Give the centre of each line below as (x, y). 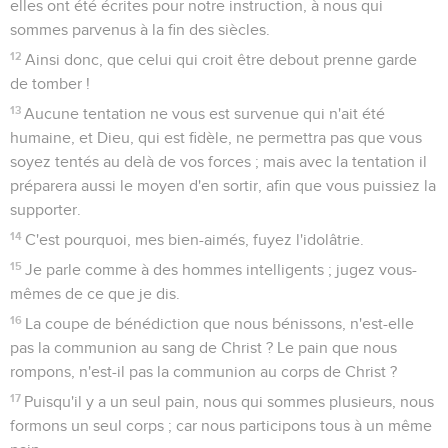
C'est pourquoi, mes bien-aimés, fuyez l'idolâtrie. (195, 239)
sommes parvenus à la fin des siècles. (140, 29)
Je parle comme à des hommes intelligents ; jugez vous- (221, 269)
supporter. (45, 209)
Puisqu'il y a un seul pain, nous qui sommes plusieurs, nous (229, 401)
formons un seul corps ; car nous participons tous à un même (221, 425)
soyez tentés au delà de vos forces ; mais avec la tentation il (218, 161)
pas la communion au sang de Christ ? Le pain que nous (203, 347)
